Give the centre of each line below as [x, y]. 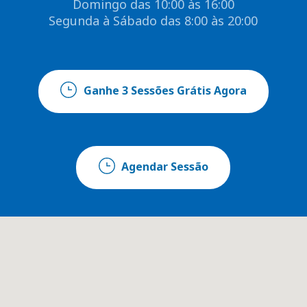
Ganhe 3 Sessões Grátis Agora [165, 90]
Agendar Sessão [165, 166]
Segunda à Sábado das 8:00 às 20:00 [153, 21]
